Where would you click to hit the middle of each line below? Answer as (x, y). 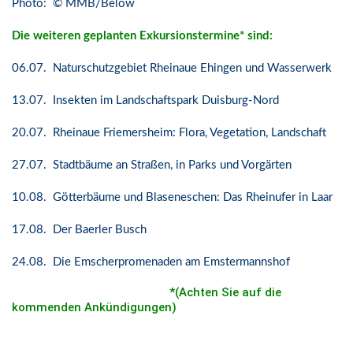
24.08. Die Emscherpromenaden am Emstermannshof (151, 262)
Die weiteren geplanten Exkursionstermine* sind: (142, 36)
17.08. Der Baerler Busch (79, 230)
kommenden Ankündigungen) (94, 307)
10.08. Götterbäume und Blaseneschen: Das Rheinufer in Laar (172, 197)
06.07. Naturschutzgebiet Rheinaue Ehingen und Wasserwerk (172, 68)
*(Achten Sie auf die (224, 292)
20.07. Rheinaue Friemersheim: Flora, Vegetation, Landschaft (169, 133)
